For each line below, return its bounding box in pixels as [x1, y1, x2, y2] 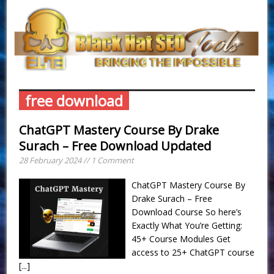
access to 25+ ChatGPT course [131, 246, 255, 258]
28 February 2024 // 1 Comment [19, 154, 135, 166]
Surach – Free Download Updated [19, 137, 212, 154]
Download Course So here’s [131, 206, 242, 218]
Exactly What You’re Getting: [131, 219, 243, 231]
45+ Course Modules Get [131, 232, 231, 245]
